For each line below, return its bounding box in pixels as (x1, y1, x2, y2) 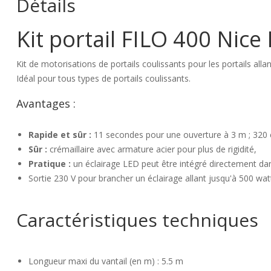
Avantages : (16, 96, 76, 111)
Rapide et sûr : (28, 129, 91, 140)
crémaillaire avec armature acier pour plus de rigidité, (47, 143, 256, 155)
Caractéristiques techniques (16, 207, 258, 232)
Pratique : (28, 158, 71, 169)
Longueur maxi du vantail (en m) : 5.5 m (28, 255, 183, 267)
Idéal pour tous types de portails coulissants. (16, 73, 191, 84)
